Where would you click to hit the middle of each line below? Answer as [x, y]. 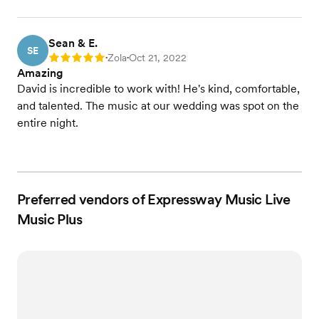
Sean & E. [73, 43]
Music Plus [50, 219]
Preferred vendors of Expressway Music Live [154, 199]
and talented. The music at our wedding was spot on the [158, 105]
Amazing [40, 73]
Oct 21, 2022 [158, 57]
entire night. [48, 122]
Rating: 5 [68, 59]
